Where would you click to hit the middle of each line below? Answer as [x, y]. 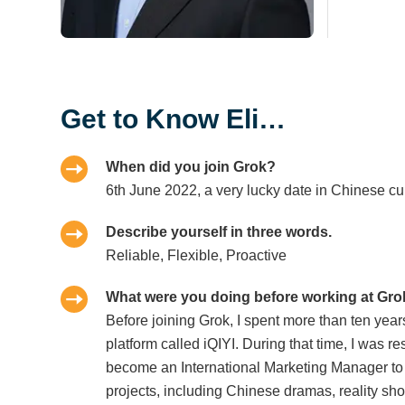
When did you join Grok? [191, 167]
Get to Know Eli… [177, 119]
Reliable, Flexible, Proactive [197, 256]
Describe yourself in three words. [219, 232]
